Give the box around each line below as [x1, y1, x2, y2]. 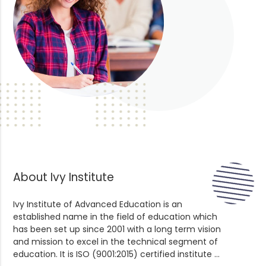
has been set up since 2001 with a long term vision [13, 223, 221, 235]
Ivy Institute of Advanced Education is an [13, 198, 183, 210]
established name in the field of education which [13, 210, 218, 223]
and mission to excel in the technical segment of [13, 235, 218, 248]
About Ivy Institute [13, 169, 115, 185]
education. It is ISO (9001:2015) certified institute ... [13, 248, 220, 260]
